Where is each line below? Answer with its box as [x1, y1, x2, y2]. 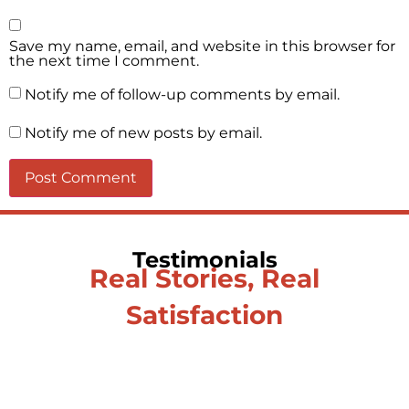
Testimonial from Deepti [72, 372, 337, 400]
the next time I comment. [9, 51, 199, 69]
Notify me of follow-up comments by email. [25, 86, 340, 104]
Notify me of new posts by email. [25, 124, 262, 142]
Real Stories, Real [89, 263, 320, 295]
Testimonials [131, 246, 278, 274]
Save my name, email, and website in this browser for [9, 37, 395, 55]
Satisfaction [126, 299, 283, 331]
